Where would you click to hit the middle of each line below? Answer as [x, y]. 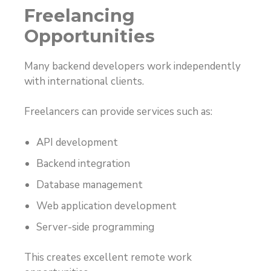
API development [77, 142]
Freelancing [80, 15]
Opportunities [90, 36]
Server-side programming [95, 227]
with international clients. [84, 81]
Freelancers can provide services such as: [118, 112]
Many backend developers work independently [132, 66]
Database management [90, 184]
